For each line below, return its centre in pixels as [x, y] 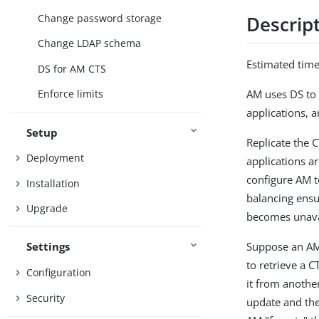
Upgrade [47, 209]
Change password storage [100, 18]
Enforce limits [71, 94]
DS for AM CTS [72, 68]
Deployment [56, 158]
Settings [48, 247]
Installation [53, 183]
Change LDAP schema [90, 43]
